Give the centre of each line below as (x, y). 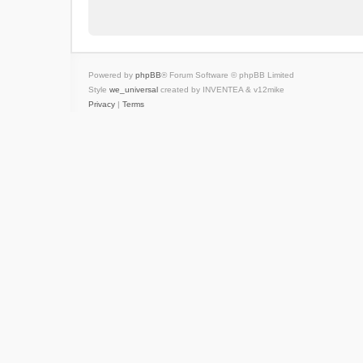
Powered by (112, 75)
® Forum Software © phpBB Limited (228, 75)
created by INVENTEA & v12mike (221, 90)
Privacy (102, 104)
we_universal (134, 90)
